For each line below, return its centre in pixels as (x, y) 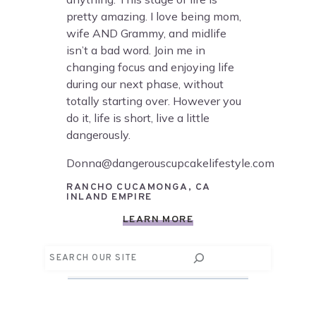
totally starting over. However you (154, 101)
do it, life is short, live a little (138, 117)
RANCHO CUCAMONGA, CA (138, 187)
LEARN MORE (158, 219)
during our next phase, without (145, 84)
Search (65, 255)
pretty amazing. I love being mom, (154, 16)
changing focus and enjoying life (151, 67)
